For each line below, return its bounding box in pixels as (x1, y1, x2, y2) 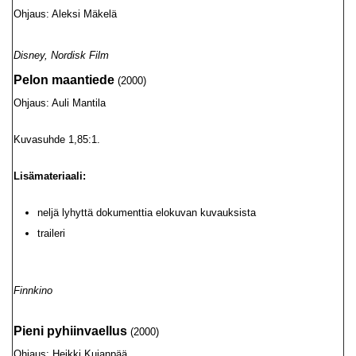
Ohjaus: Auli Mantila (14, 97, 106, 109)
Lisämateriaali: (14, 170, 86, 182)
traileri (37, 227, 65, 239)
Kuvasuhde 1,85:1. (14, 133, 100, 145)
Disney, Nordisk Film (14, 49, 109, 61)
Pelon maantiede (14, 73, 114, 87)
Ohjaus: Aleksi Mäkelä (14, 8, 117, 20)
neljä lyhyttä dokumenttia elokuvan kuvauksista (37, 207, 256, 219)
